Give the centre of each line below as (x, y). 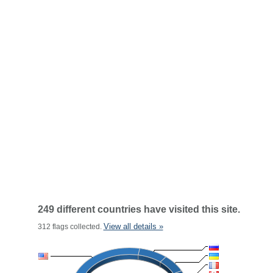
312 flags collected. (70, 227)
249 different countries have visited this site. (139, 209)
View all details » (133, 226)
